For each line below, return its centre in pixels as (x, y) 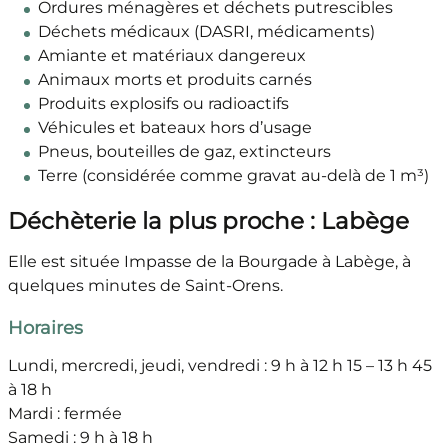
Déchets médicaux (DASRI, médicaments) (206, 32)
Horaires (45, 328)
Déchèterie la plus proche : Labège (208, 221)
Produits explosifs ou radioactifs (163, 104)
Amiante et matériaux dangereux (171, 56)
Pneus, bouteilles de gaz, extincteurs (184, 152)
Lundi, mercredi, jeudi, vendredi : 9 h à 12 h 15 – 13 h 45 (219, 366)
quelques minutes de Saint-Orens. (145, 286)
